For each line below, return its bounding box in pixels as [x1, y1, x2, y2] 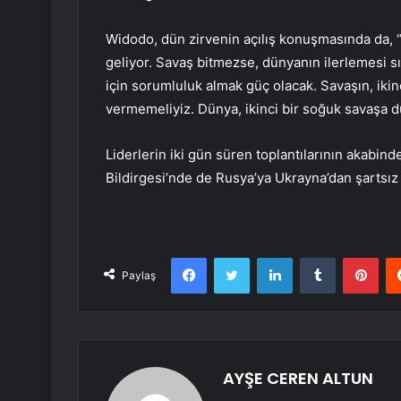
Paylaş [122, 269, 156, 283]
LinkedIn [292, 250, 338, 265]
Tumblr [335, 250, 372, 265]
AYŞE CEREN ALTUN [223, 367, 373, 390]
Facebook [206, 250, 260, 265]
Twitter [249, 250, 288, 265]
